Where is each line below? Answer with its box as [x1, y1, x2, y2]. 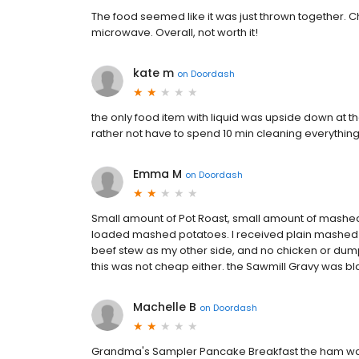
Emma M [133, 166, 182, 182]
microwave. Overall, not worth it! [91, 25, 258, 40]
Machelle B [133, 299, 196, 315]
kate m [133, 65, 174, 81]
